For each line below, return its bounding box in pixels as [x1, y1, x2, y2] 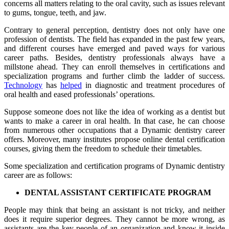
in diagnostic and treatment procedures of [81, 81, 225, 89]
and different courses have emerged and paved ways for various [4, 44, 225, 53]
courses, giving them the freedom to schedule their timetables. [4, 144, 204, 153]
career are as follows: [4, 171, 72, 179]
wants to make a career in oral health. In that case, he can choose [4, 117, 225, 125]
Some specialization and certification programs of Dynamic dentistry [4, 162, 225, 170]
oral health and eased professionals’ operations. [4, 90, 159, 99]
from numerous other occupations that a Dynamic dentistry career [4, 126, 225, 134]
